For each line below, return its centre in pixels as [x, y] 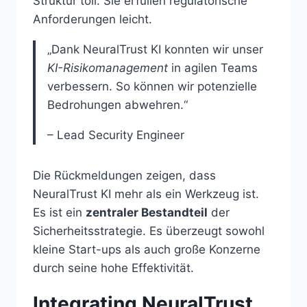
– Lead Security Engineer [116, 135]
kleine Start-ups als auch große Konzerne [147, 250]
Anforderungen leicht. [93, 20]
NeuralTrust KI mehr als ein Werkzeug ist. [146, 194]
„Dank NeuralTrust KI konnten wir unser [155, 50]
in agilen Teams [213, 68]
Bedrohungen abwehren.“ [118, 105]
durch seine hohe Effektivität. [113, 268]
